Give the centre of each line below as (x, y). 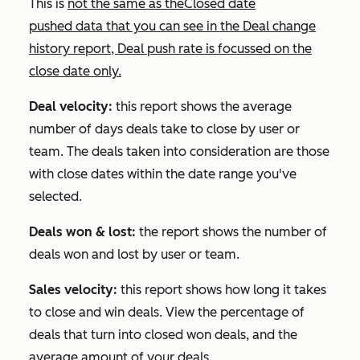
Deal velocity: (71, 107)
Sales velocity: (73, 290)
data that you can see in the (159, 27)
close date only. (75, 72)
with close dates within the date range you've (163, 174)
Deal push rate (162, 49)
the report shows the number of (231, 232)
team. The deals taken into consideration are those (179, 152)
